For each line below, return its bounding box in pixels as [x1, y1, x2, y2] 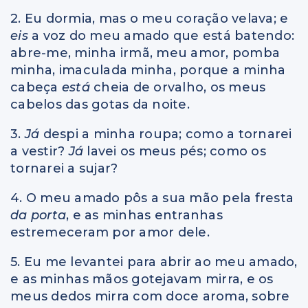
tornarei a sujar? [10, 160, 118, 176]
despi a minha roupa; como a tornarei [43, 126, 292, 142]
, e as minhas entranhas [66, 207, 223, 223]
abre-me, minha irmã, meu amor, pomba [10, 45, 280, 60]
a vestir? [10, 143, 69, 159]
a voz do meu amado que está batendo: [32, 27, 294, 43]
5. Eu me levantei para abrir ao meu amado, [10, 254, 298, 269]
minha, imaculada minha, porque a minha [10, 62, 286, 78]
